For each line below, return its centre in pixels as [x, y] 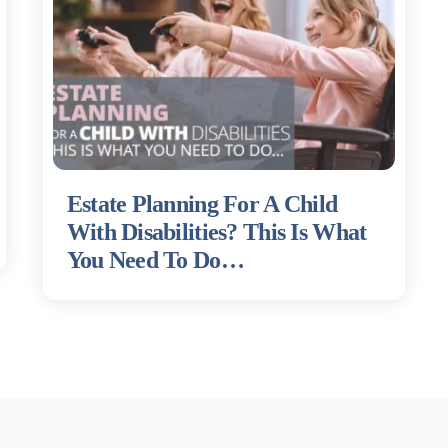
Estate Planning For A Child [202, 203]
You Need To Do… [155, 259]
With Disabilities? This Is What [216, 231]
